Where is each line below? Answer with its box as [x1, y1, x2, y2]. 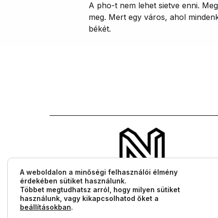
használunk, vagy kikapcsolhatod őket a [20, 194, 159, 202]
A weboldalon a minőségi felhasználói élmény [20, 168, 178, 176]
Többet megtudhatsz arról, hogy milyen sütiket [20, 185, 180, 194]
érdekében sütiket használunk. [20, 177, 127, 185]
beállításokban [20, 203, 71, 211]
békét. [89, 23, 111, 34]
